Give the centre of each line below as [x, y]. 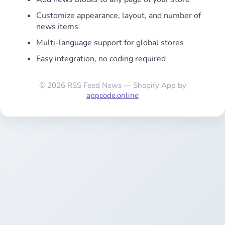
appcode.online [113, 95]
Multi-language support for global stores [110, 43]
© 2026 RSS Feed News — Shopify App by [113, 85]
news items [57, 27]
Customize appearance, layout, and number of [119, 16]
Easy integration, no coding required [101, 59]
